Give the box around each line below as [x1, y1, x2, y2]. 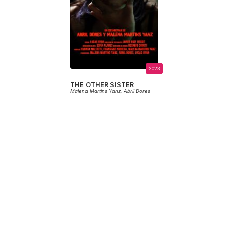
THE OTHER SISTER [70, 81, 134, 89]
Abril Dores [124, 88, 150, 94]
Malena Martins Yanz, [70, 88, 124, 94]
